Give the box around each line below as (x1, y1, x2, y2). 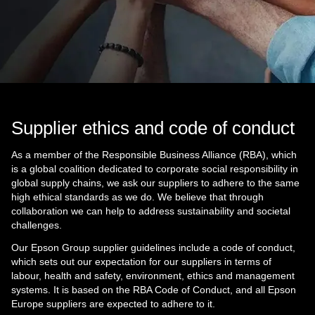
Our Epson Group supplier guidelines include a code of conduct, (11, 241, 295, 253)
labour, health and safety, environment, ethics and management (11, 269, 295, 281)
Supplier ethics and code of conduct (11, 117, 295, 139)
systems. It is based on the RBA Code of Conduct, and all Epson (11, 283, 296, 295)
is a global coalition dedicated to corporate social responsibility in (11, 162, 298, 174)
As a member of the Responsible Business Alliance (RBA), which (11, 148, 297, 160)
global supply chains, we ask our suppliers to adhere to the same (11, 176, 300, 188)
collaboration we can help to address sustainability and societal (11, 205, 290, 217)
